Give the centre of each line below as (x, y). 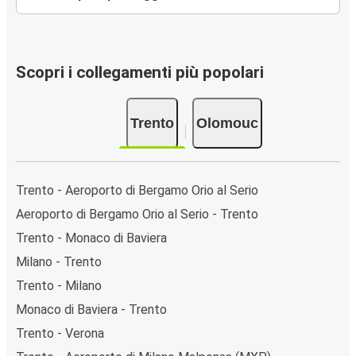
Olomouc (227, 123)
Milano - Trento (59, 261)
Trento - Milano (59, 285)
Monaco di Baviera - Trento (91, 309)
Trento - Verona (60, 333)
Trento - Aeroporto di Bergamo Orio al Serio (137, 190)
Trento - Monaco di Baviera (91, 238)
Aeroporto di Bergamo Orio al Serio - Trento (137, 214)
